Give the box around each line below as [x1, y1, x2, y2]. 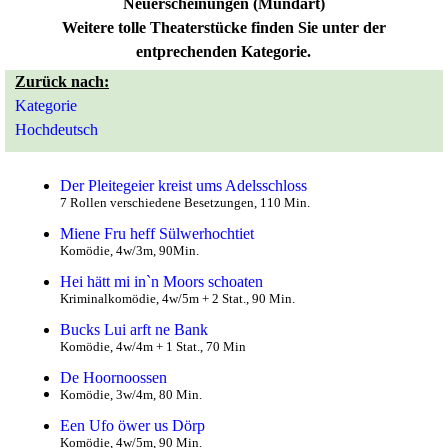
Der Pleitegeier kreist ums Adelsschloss [60, 177, 307, 194]
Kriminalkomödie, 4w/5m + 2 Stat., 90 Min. [60, 291, 295, 306]
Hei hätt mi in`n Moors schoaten [60, 273, 263, 290]
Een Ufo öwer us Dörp [60, 417, 205, 434]
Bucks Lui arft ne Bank [60, 321, 208, 338]
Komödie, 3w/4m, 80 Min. [60, 387, 202, 402]
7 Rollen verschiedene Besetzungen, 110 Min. [60, 195, 310, 210]
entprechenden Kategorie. [136, 43, 312, 60]
